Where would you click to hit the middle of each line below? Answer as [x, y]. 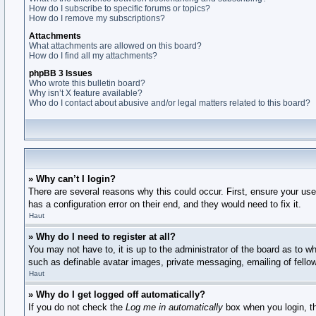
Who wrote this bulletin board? [87, 83]
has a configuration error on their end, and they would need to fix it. [165, 204]
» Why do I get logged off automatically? [117, 294]
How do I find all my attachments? [93, 56]
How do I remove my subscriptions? [97, 18]
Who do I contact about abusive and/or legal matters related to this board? [170, 103]
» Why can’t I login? [72, 179]
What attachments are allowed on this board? [115, 46]
